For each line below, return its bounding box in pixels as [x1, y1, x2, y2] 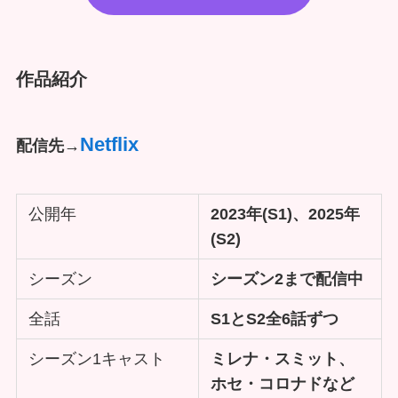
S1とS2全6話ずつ [211, 310, 339, 329]
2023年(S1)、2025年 [211, 205, 361, 224]
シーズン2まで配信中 [211, 270, 364, 289]
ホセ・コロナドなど [211, 375, 355, 394]
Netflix [79, 132, 139, 155]
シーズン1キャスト [28, 350, 166, 369]
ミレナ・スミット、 [211, 350, 355, 369]
